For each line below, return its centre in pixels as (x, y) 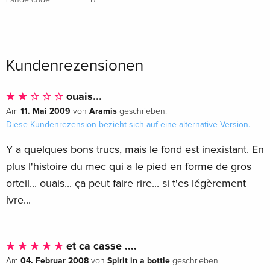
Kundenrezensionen (75, 65)
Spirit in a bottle (139, 260)
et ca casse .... (100, 246)
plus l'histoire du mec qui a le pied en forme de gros (129, 166)
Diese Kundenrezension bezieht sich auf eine (93, 124)
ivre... (18, 200)
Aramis (103, 111)
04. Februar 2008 (55, 260)
